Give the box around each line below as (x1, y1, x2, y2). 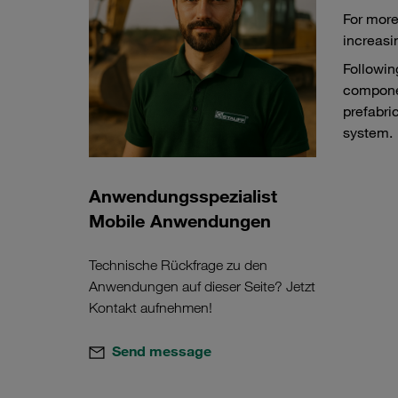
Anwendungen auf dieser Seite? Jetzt (89, 278, 315, 296)
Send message (112, 342, 211, 361)
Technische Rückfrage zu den (89, 257, 267, 275)
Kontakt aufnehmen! (89, 299, 212, 317)
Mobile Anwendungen (89, 210, 271, 233)
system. (343, 123, 393, 142)
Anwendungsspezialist (89, 185, 277, 208)
